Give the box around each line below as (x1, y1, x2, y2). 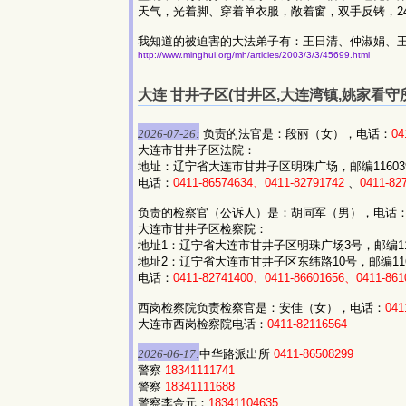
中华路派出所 (199, 346, 274, 361)
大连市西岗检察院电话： (138, 316, 267, 331)
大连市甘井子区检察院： (138, 221, 267, 236)
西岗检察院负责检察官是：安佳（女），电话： (138, 300, 385, 314)
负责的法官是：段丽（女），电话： (199, 126, 391, 140)
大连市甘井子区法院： (138, 142, 256, 157)
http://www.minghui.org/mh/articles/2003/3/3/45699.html (138, 50, 370, 61)
